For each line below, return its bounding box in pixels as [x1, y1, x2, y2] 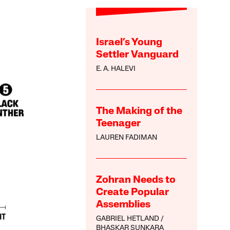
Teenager [96, 118, 141, 129]
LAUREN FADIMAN [96, 133, 158, 142]
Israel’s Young [96, 37, 163, 48]
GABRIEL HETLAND [96, 215, 160, 223]
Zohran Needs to [96, 175, 176, 185]
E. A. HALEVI [96, 65, 136, 73]
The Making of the [96, 106, 183, 117]
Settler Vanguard [96, 49, 179, 60]
